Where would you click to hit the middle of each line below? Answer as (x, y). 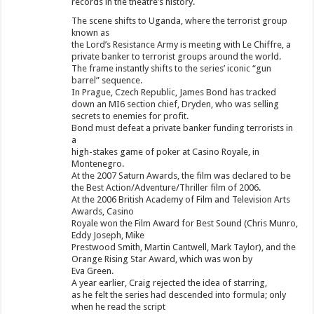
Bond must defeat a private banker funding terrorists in (183, 128)
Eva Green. (93, 271)
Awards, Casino (103, 211)
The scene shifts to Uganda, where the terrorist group (180, 20)
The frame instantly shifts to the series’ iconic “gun (172, 68)
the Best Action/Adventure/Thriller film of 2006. (166, 187)
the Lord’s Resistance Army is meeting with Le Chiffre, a (182, 44)
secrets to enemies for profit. (130, 116)
